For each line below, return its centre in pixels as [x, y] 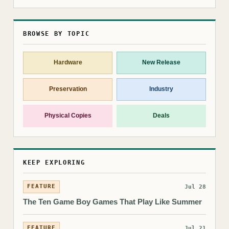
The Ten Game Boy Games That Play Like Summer [112, 201]
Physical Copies [68, 116]
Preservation [68, 89]
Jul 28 [195, 187]
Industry [161, 89]
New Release [161, 63]
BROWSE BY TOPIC [56, 33]
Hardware [68, 63]
